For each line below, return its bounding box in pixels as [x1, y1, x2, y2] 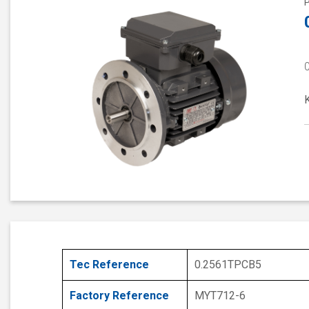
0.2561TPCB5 [195, 258, 261, 272]
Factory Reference [70, 289, 169, 303]
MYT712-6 [195, 289, 246, 303]
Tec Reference [70, 258, 149, 272]
